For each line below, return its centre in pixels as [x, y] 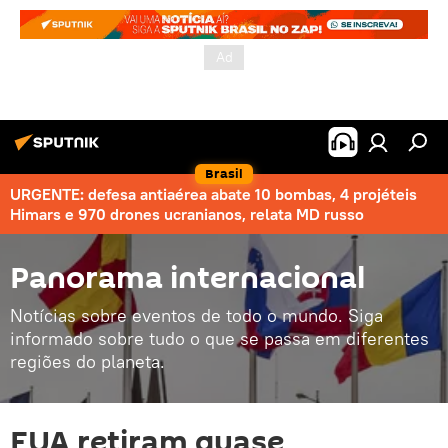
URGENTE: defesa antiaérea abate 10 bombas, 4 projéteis [213, 194]
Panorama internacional [187, 278]
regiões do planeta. [87, 361]
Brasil [224, 173]
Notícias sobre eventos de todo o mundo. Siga [196, 315]
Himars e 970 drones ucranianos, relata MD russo [187, 214]
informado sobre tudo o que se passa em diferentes [219, 338]
